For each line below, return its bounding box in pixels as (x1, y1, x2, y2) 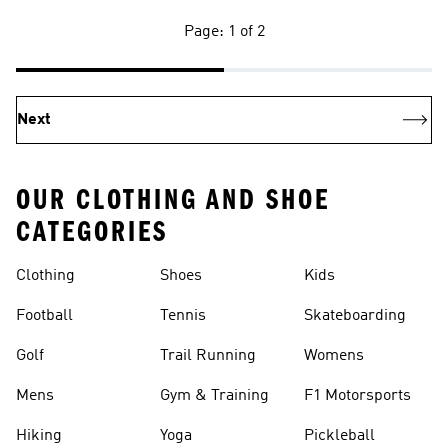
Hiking (16, 428, 62, 444)
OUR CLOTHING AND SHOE (16, 183, 330, 217)
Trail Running (160, 348, 256, 364)
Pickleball (304, 428, 375, 444)
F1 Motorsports (304, 388, 411, 404)
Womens (304, 348, 364, 364)
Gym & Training (160, 388, 269, 404)
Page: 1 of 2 (183, 24, 265, 40)
